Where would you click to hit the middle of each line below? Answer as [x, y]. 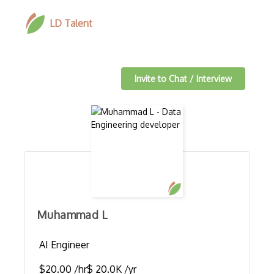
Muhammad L [72, 215]
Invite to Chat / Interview [183, 79]
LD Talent [71, 23]
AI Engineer [64, 245]
